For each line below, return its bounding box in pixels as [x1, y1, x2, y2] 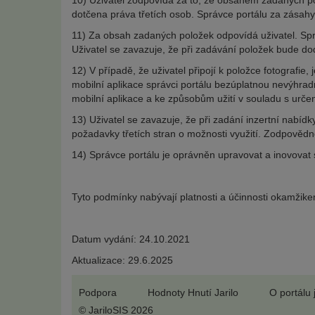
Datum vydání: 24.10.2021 [72, 233, 190, 245]
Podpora [79, 287, 117, 298]
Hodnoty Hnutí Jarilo [148, 287, 238, 298]
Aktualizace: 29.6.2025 [72, 255, 173, 266]
